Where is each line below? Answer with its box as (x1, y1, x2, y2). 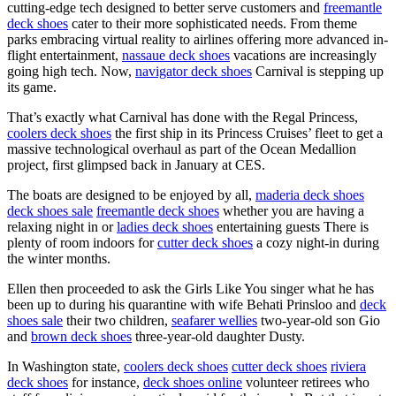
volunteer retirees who (242, 374, 369, 390)
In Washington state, (7, 358, 124, 374)
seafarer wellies (171, 312, 257, 328)
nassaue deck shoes (122, 47, 230, 63)
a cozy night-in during (253, 234, 379, 250)
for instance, (68, 374, 143, 390)
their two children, (63, 312, 171, 328)
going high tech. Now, (7, 63, 135, 79)
